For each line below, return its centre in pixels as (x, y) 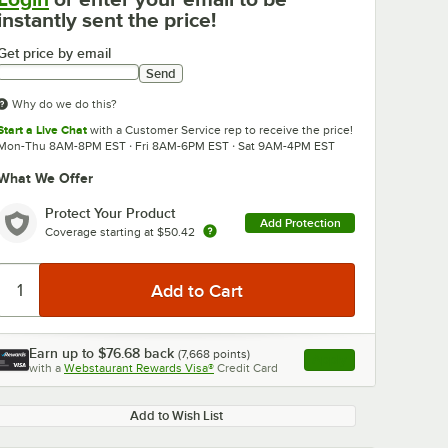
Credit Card (247, 368)
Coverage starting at (101, 231)
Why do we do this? (64, 104)
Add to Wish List (176, 415)
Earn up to (63, 353)
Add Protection (300, 223)
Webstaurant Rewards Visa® (139, 368)
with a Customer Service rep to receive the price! (220, 130)
